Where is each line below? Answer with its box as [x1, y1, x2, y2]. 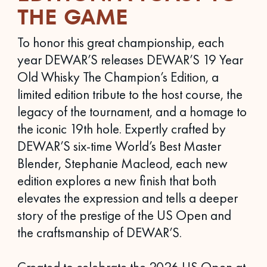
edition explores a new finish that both [17, 172, 216, 190]
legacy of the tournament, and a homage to [17, 103, 247, 121]
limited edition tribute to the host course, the [17, 85, 243, 104]
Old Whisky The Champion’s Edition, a [17, 68, 219, 86]
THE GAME [17, 2, 128, 33]
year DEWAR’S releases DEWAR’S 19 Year [17, 51, 243, 69]
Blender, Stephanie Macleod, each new [17, 154, 228, 173]
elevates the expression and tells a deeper [17, 189, 238, 207]
